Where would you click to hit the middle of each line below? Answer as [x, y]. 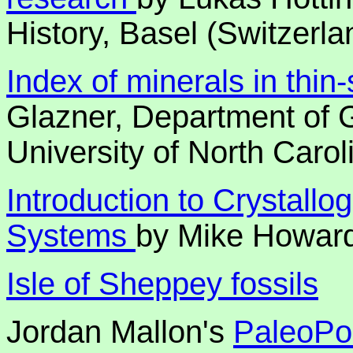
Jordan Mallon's [120, 332]
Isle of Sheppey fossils [162, 284]
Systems [71, 236]
